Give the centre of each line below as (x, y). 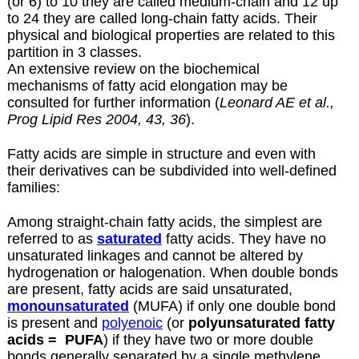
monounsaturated (68, 307)
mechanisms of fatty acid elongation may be (147, 85)
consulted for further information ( (113, 102)
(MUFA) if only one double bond (232, 307)
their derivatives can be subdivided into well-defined (171, 170)
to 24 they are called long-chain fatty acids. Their (162, 18)
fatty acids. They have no (244, 239)
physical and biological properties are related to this (171, 35)
